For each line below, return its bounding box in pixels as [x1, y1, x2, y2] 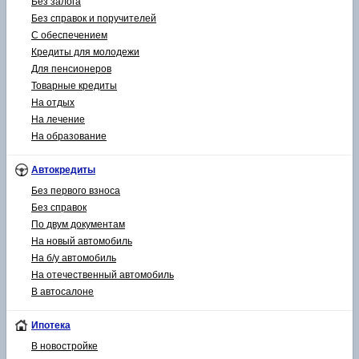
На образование [31, 131, 107, 143]
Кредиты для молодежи [31, 46, 139, 58]
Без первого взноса [31, 185, 120, 197]
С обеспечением [31, 30, 107, 42]
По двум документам [31, 219, 125, 231]
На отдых [31, 97, 75, 109]
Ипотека [31, 320, 71, 332]
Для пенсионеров [31, 63, 111, 75]
